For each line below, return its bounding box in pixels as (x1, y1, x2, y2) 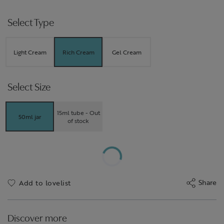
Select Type (7, 18, 54, 29)
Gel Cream (112, 47, 142, 56)
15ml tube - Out (56, 108, 100, 116)
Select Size (7, 82, 50, 93)
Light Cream (13, 47, 46, 56)
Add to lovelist (19, 178, 71, 187)
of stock (67, 116, 89, 124)
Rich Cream (62, 47, 94, 56)
